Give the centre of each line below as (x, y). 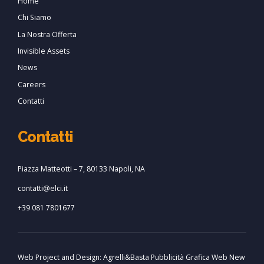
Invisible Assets (44, 51)
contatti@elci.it (43, 188)
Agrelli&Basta (126, 257)
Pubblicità (167, 257)
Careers (32, 84)
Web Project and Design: (60, 257)
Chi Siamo (34, 18)
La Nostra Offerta (47, 34)
